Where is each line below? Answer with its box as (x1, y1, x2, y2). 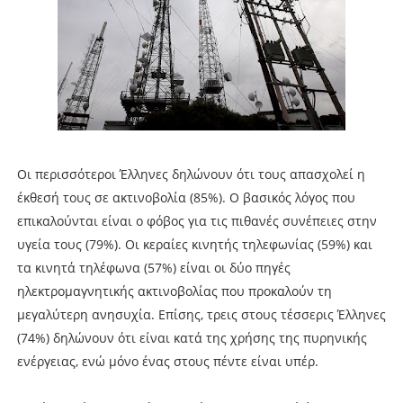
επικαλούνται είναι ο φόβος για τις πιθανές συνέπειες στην (16, 211, 377, 229)
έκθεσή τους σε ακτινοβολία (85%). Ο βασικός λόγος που (16, 188, 355, 206)
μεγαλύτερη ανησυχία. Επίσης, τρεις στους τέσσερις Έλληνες (16, 305, 386, 323)
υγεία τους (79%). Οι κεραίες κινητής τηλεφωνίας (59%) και (16, 235, 372, 253)
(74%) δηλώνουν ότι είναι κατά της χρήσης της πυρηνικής (16, 328, 367, 346)
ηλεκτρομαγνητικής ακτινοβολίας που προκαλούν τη (16, 282, 332, 300)
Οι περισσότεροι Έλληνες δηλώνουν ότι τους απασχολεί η (16, 165, 365, 183)
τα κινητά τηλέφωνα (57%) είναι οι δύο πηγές (16, 258, 291, 276)
